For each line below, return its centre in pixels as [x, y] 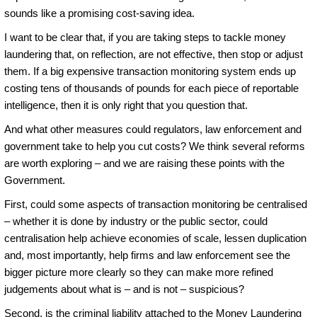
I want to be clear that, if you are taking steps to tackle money [145, 37]
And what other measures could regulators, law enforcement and [153, 129]
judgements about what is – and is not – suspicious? [124, 289]
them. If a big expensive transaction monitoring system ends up [150, 71]
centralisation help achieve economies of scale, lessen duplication [155, 238]
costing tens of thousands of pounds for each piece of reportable [151, 88]
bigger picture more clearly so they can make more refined [139, 272]
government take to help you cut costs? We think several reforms [155, 146]
